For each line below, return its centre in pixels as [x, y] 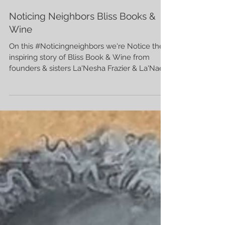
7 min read [45, 37]
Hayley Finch [49, 28]
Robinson [25, 119]
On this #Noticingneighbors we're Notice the [86, 86]
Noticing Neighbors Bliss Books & [82, 56]
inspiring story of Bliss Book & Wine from [38, 97]
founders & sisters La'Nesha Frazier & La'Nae [86, 108]
